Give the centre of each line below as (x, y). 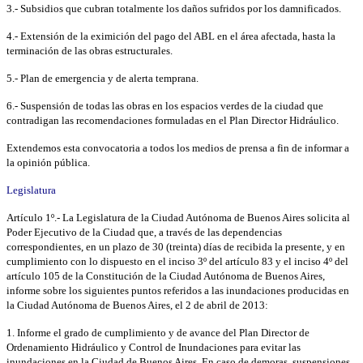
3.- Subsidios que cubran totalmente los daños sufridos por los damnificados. (174, 8)
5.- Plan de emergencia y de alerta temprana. (102, 78)
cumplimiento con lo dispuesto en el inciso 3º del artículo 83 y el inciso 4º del (177, 261)
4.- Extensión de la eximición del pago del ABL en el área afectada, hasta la (171, 36)
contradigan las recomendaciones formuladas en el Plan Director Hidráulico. (173, 120)
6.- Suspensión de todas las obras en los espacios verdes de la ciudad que (165, 105)
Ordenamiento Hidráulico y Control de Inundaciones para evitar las (154, 347)
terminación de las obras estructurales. (90, 50)
